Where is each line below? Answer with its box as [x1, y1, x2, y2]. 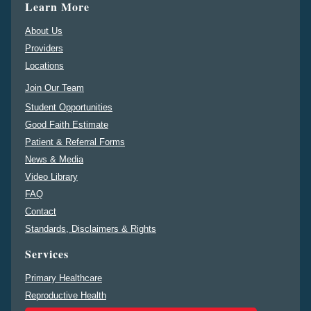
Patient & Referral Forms [25, 137, 125, 148]
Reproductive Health [25, 290, 106, 301]
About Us [25, 26, 62, 37]
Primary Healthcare [25, 273, 102, 284]
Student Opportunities [25, 102, 112, 113]
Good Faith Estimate [25, 119, 108, 131]
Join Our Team [25, 83, 84, 94]
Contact [25, 206, 56, 217]
